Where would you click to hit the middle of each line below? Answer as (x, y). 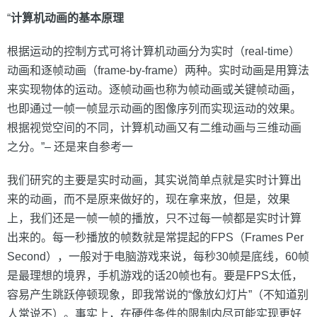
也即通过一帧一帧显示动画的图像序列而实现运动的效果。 (154, 109)
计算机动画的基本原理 (67, 18)
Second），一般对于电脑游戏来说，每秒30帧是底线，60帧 (158, 257)
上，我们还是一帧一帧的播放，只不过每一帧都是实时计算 (154, 218)
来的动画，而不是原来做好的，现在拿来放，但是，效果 (149, 199)
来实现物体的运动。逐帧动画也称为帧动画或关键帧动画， (154, 90)
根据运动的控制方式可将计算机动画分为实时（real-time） (154, 51)
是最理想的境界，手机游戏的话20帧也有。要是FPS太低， (155, 276)
